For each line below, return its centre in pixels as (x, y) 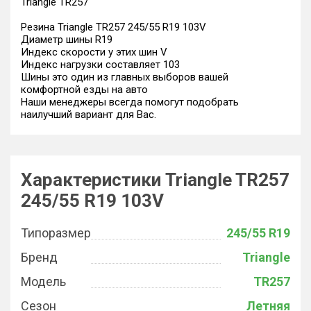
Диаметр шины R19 (67, 40)
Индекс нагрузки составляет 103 (100, 65)
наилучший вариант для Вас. (89, 115)
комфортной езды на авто (84, 90)
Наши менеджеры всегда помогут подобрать (130, 102)
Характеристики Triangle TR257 (155, 180)
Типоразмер (56, 233)
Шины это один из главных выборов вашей (125, 77)
